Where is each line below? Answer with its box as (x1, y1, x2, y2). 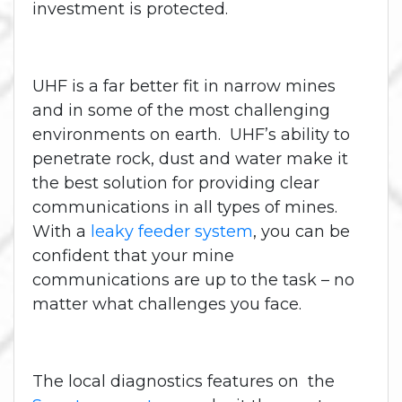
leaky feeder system (91, 222, 253, 242)
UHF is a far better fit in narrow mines (32, 76, 336, 97)
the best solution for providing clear (32, 173, 319, 194)
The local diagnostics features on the (32, 371, 335, 392)
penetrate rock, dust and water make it (32, 149, 348, 170)
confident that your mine (32, 246, 234, 267)
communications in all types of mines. (32, 197, 337, 218)
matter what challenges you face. (32, 294, 301, 315)
